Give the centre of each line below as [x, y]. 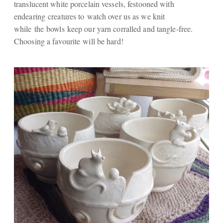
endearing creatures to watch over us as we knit [90, 16]
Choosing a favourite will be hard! [69, 41]
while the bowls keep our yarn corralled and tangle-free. [104, 28]
